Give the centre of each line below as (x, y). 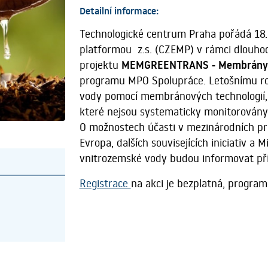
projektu (100, 65)
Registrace (105, 184)
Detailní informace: (119, 11)
